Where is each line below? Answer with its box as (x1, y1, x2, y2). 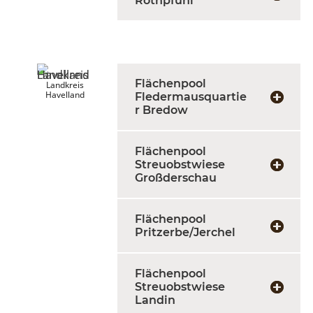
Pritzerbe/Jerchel (135, 226, 235, 239)
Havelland (45, 89, 85, 101)
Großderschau (135, 171, 217, 184)
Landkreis (46, 79, 84, 91)
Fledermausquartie (135, 90, 247, 103)
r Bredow (135, 103, 188, 117)
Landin (135, 293, 175, 307)
